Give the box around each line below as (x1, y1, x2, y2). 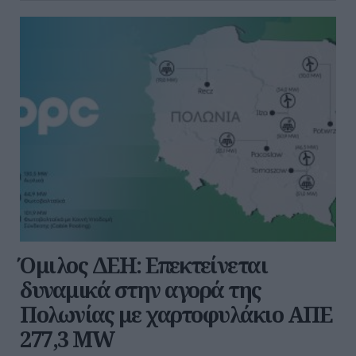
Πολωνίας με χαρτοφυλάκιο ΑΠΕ (20, 300, 331, 330)
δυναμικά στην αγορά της (20, 275, 261, 305)
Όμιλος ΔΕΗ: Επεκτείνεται (20, 250, 267, 281)
